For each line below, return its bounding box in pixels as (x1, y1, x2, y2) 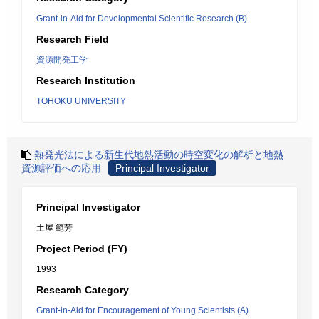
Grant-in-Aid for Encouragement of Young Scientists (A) (36, 305, 249, 315)
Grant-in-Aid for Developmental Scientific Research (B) (36, 14, 247, 23)
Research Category (36, 284, 129, 296)
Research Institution (36, 75, 135, 86)
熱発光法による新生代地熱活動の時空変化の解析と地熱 (34, 149, 283, 160)
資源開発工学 (36, 55, 88, 65)
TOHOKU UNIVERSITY (36, 96, 126, 106)
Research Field (36, 33, 109, 45)
